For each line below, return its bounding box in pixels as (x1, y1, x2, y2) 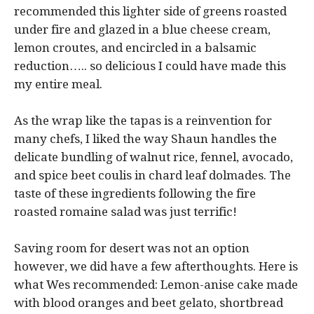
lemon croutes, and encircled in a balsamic (14, 40, 257, 55)
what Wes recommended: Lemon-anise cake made (14, 277, 298, 292)
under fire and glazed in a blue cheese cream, (14, 22, 271, 36)
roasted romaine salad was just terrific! (14, 204, 237, 219)
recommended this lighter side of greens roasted (14, 4, 287, 18)
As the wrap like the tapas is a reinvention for (14, 113, 272, 128)
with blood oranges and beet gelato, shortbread (14, 295, 283, 310)
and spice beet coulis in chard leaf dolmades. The (14, 168, 291, 182)
